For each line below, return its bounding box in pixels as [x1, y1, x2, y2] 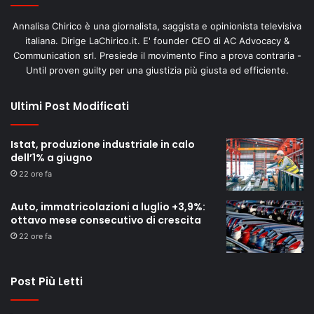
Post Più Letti [11, 274, 83, 289]
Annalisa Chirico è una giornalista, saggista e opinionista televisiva [13, 20, 301, 32]
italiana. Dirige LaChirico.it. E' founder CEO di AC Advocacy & [25, 35, 289, 47]
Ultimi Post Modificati [11, 99, 129, 114]
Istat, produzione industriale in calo [11, 137, 195, 152]
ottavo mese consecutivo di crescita [11, 213, 201, 228]
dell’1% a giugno [11, 151, 93, 165]
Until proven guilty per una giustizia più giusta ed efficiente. [25, 64, 289, 76]
